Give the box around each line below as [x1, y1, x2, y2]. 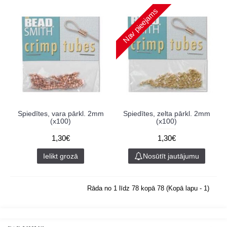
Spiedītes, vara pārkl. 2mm [17, 109, 104, 118]
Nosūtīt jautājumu [142, 152, 199, 160]
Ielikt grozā [43, 152, 78, 160]
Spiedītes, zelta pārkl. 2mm [123, 109, 210, 118]
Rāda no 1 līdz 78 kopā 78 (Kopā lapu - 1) [87, 184, 209, 192]
